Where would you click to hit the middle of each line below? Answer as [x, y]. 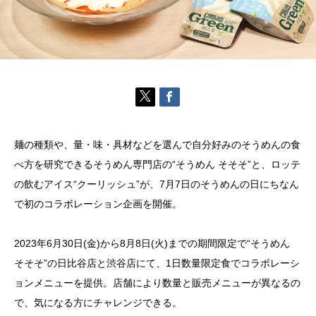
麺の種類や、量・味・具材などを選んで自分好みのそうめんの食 [157, 145]
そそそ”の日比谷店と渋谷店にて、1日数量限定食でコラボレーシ [157, 263]
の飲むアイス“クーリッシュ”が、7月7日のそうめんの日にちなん [157, 184]
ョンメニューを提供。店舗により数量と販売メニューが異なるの [157, 283]
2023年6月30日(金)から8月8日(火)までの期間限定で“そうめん [152, 244]
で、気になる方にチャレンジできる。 [98, 303]
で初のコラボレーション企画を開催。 [98, 204]
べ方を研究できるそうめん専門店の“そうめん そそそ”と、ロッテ [157, 165]
